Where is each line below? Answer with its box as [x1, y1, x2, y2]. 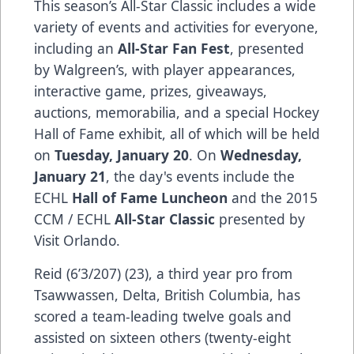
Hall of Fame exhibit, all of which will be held [34, 123, 320, 143]
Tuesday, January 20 [55, 145, 189, 164]
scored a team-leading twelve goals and [34, 306, 292, 326]
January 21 [34, 166, 106, 186]
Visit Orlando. [34, 230, 120, 250]
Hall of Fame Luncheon [72, 187, 228, 207]
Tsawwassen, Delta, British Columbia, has [34, 284, 300, 304]
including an [34, 38, 118, 58]
